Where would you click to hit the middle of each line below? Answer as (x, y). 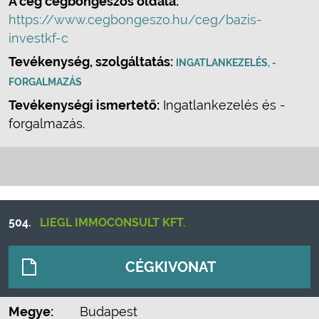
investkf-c (38, 38)
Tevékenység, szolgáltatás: (92, 62)
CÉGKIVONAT (171, 267)
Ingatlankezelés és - (223, 105)
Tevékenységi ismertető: (84, 105)
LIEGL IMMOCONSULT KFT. (113, 223)
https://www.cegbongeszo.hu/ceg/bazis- (135, 20)
